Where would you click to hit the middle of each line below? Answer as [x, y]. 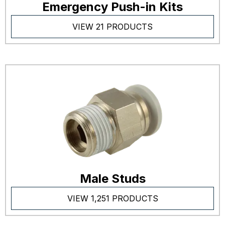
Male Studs [113, 179]
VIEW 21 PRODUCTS [113, 27]
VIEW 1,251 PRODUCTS [113, 198]
